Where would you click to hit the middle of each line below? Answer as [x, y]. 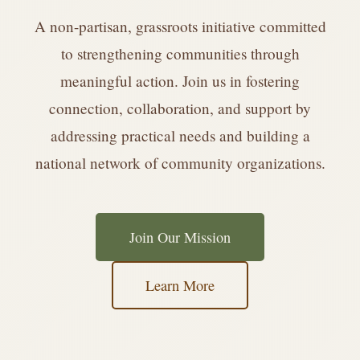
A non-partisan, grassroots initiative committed [180, 27]
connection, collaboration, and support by [180, 108]
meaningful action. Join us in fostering [180, 81]
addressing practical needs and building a [180, 136]
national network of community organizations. [180, 163]
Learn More [180, 286]
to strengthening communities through [180, 54]
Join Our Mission [180, 237]
